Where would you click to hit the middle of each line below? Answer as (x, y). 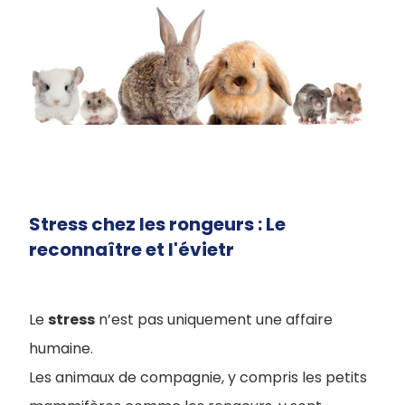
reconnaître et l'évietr (132, 250)
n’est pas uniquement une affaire (214, 320)
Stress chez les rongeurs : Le (157, 224)
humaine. (61, 348)
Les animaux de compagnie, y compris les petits (198, 377)
